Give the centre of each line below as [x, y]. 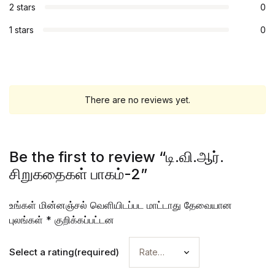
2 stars [22, 7]
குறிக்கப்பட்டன [83, 219]
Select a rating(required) [64, 252]
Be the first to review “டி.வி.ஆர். [117, 157]
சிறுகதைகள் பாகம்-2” [78, 174]
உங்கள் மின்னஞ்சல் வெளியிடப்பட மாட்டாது [95, 205]
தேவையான [208, 205]
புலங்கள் [28, 219]
